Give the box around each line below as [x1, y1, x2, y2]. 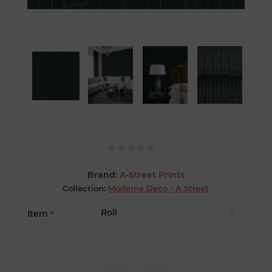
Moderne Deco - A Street [108, 183, 209, 194]
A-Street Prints [119, 169, 185, 181]
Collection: [63, 183, 106, 194]
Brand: [87, 169, 117, 181]
